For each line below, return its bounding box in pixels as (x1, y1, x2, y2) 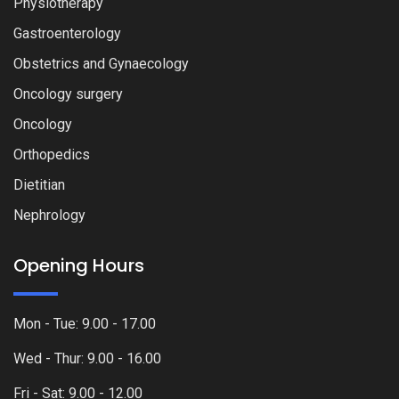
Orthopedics (13, 145, 90, 163)
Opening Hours (13, 252, 144, 278)
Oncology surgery (13, 85, 123, 102)
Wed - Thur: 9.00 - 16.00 (13, 349, 161, 367)
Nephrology (13, 206, 85, 224)
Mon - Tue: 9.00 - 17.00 (13, 314, 156, 332)
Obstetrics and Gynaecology (13, 54, 189, 72)
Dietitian (13, 175, 65, 193)
